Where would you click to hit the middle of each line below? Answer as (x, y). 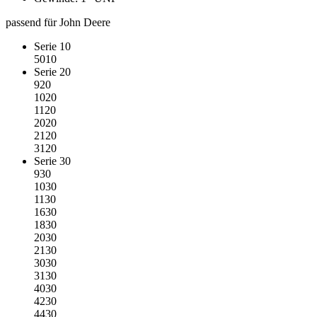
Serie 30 (52, 161)
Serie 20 (52, 72)
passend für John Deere (59, 23)
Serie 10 (52, 47)
